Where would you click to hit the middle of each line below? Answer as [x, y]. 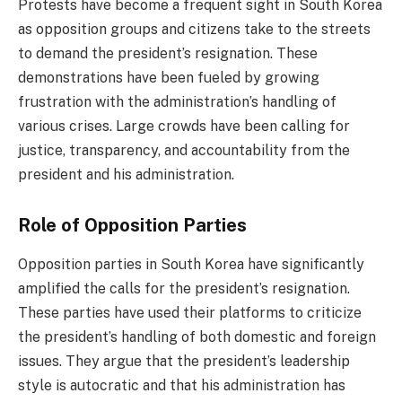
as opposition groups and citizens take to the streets [194, 30]
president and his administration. [126, 175]
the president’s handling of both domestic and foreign [197, 337]
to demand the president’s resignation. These [168, 54]
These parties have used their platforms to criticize [190, 313]
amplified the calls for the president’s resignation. [184, 289]
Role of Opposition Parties [132, 225]
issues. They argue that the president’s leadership [184, 362]
